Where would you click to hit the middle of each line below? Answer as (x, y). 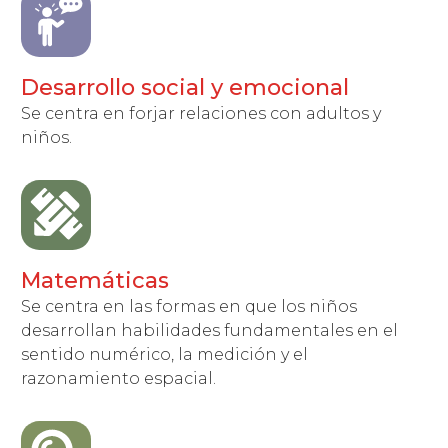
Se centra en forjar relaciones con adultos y (201, 113)
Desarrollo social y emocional (185, 87)
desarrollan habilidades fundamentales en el (210, 330)
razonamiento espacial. (119, 378)
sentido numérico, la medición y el (165, 354)
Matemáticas (95, 280)
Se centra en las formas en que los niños (189, 306)
